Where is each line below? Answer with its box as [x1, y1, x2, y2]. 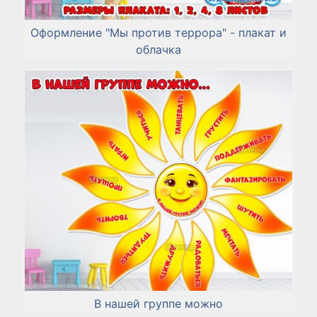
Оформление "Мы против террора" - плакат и [30, 25, 287, 40]
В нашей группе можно [94, 296, 223, 311]
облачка [136, 42, 181, 57]
